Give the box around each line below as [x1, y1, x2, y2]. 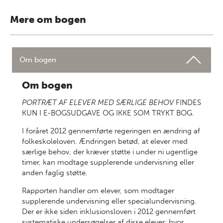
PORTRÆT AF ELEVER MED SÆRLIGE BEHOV [22, 98, 174, 107]
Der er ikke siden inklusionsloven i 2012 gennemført [22, 207, 196, 216]
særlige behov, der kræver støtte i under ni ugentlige [22, 147, 198, 156]
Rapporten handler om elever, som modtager [22, 186, 174, 195]
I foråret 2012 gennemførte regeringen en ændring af [22, 126, 200, 135]
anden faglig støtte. [22, 168, 88, 177]
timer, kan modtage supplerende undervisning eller [22, 158, 194, 167]
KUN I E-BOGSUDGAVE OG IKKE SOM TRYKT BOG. [22, 109, 194, 117]
